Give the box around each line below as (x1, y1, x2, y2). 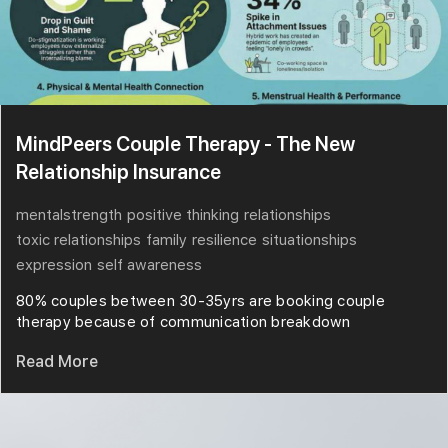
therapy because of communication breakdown (16, 312, 351, 331)
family (146, 230, 187, 249)
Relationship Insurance (16, 159, 221, 184)
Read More (16, 351, 98, 371)
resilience (192, 230, 257, 249)
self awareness (97, 255, 202, 274)
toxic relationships (16, 230, 141, 249)
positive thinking (127, 205, 239, 224)
